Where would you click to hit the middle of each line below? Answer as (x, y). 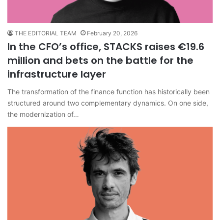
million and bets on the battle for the (100, 61)
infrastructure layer (57, 74)
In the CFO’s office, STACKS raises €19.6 (106, 47)
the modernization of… (43, 114)
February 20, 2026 (112, 33)
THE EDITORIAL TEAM (46, 33)
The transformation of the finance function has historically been (109, 92)
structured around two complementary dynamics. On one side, (108, 103)
